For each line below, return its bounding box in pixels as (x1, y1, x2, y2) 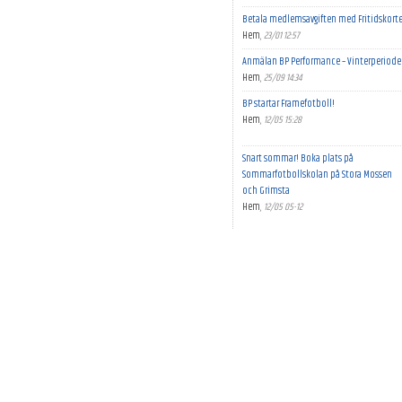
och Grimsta (241, 183, 290, 198)
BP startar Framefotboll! (241, 96, 335, 111)
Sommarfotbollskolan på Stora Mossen (241, 167, 392, 182)
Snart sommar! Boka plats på (241, 151, 354, 166)
